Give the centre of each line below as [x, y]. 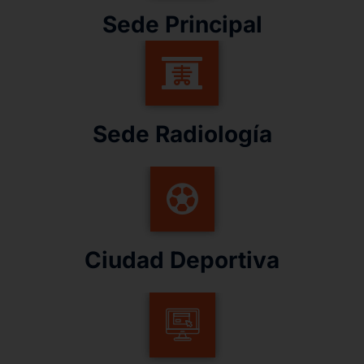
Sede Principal [182, 25]
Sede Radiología [182, 134]
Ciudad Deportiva [182, 260]
